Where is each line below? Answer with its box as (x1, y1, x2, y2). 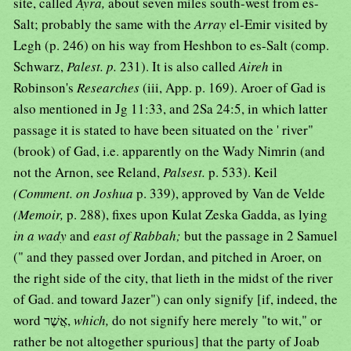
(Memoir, (13, 205, 67, 224)
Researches (77, 78, 143, 97)
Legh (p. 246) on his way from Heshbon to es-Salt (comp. (13, 36, 329, 55)
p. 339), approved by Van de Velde (136, 184, 325, 203)
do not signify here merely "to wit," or (112, 311, 322, 330)
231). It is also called (120, 57, 239, 76)
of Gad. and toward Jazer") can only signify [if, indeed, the (13, 290, 338, 309)
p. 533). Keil (208, 163, 277, 182)
